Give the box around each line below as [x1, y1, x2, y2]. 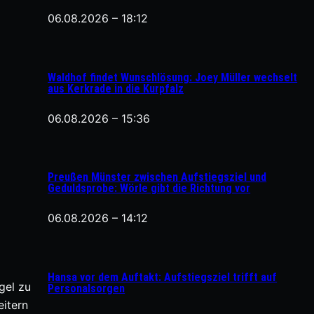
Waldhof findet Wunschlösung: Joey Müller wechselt [48, 70, 298, 84]
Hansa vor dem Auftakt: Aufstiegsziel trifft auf [48, 270, 278, 284]
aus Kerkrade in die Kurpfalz [48, 81, 184, 95]
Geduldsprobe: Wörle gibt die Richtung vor [48, 182, 251, 196]
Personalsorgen [48, 281, 125, 295]
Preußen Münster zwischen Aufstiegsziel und [48, 170, 267, 184]
